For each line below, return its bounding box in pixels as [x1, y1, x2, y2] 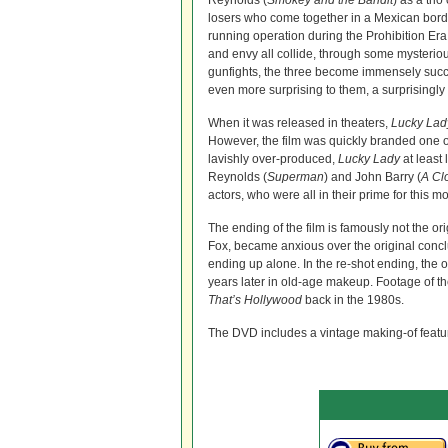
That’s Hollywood [208, 293, 302, 307]
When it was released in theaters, [208, 116, 391, 130]
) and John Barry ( [324, 170, 421, 184]
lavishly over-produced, [208, 152, 338, 166]
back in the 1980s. [302, 293, 404, 307]
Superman [267, 170, 324, 184]
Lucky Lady [338, 152, 400, 166]
